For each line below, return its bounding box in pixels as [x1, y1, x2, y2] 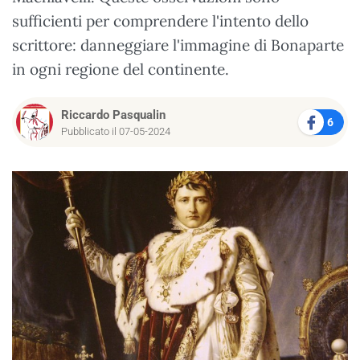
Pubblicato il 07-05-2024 [61, 125, 170, 137]
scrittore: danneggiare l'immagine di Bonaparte [12, 35, 344, 55]
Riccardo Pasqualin [61, 108, 166, 122]
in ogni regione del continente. [12, 59, 229, 79]
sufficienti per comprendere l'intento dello [12, 11, 309, 31]
